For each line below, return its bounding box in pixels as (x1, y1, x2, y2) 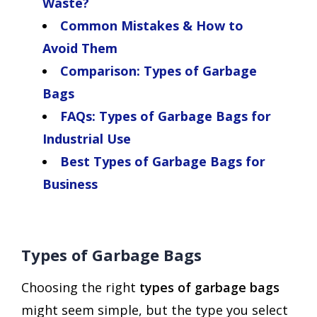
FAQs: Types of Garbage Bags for (60, 107, 271, 125)
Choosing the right (21, 279, 139, 296)
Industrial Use (42, 129, 131, 147)
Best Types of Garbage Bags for (60, 152, 265, 170)
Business (42, 175, 98, 192)
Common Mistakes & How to (60, 16, 243, 34)
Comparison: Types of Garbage (60, 62, 257, 79)
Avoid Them (42, 39, 117, 57)
